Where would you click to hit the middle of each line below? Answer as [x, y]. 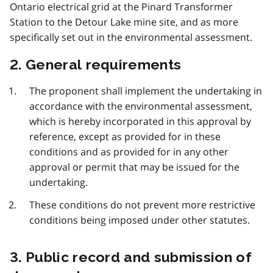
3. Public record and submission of [131, 257]
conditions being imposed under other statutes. [140, 220]
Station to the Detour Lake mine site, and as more [124, 22]
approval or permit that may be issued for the [134, 167]
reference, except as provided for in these [125, 137]
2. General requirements [96, 65]
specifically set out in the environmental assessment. [131, 37]
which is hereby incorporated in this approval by [140, 122]
